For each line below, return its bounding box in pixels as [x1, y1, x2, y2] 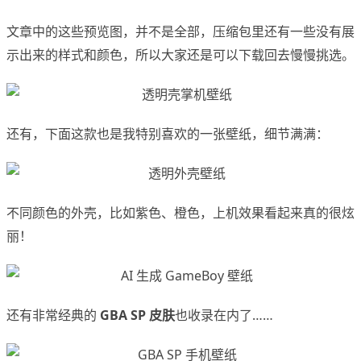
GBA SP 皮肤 [100, 306, 175, 325]
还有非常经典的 [6, 306, 100, 325]
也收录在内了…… [175, 306, 273, 325]
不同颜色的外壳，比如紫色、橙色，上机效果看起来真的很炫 [6, 204, 355, 222]
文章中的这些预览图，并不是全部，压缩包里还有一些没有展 [6, 23, 355, 41]
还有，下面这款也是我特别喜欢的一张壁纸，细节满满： [6, 125, 329, 143]
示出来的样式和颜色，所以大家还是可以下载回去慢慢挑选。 [6, 46, 355, 64]
